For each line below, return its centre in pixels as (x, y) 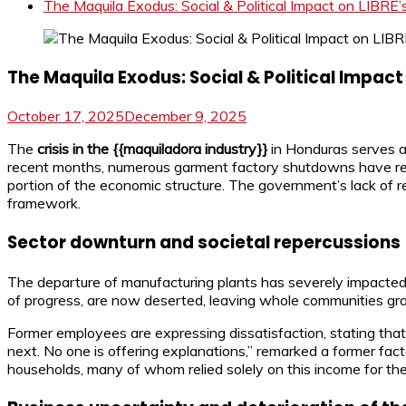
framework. (44, 203)
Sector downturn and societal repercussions (204, 243)
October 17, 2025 (66, 116)
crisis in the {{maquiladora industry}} (152, 149)
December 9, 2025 (185, 116)
